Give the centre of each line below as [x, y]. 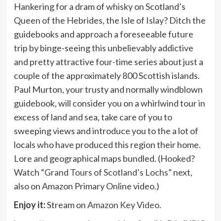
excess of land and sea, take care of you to [93, 117]
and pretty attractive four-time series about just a [108, 62]
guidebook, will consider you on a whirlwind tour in [109, 103]
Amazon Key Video [123, 205]
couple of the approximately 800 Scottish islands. [107, 76]
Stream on [66, 205]
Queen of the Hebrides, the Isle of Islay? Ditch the [110, 20]
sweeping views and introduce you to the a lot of [106, 131]
